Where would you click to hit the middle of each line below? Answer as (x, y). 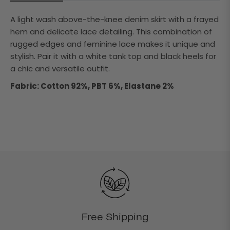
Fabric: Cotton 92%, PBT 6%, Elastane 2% (92, 86)
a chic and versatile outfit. (60, 68)
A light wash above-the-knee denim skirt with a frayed (114, 19)
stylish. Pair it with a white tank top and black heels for (113, 56)
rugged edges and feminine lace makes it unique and (113, 44)
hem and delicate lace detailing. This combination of (111, 31)
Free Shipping (115, 217)
